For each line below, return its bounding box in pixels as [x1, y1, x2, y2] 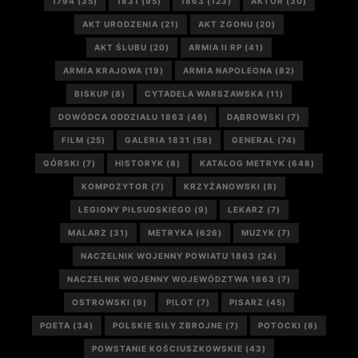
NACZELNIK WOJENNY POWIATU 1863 [81, 251, 255, 261]
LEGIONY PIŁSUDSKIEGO [78, 205, 192, 214]
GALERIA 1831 [125, 135, 190, 145]
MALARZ [67, 228, 107, 237]
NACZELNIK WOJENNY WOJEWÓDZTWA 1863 [67, 274, 275, 284]
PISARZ [229, 297, 264, 307]
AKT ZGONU [198, 19, 253, 29]
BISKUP [74, 89, 109, 98]
